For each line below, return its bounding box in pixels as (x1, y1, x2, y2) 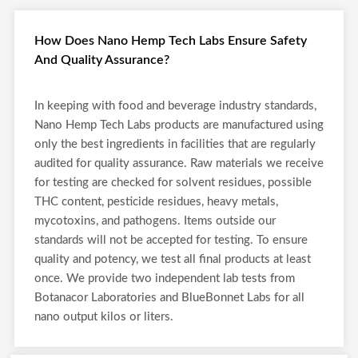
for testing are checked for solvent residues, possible (34, 177, 312, 189)
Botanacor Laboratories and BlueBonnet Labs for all (34, 292, 304, 304)
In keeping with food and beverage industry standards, (34, 100, 316, 112)
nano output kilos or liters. (34, 311, 173, 323)
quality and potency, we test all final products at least (34, 253, 311, 265)
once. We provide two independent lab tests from (34, 272, 295, 284)
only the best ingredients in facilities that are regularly (34, 138, 316, 150)
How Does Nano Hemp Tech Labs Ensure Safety (34, 34, 307, 47)
